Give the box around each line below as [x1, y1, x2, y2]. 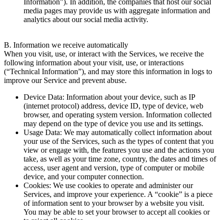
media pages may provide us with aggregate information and [24, 6, 210, 15]
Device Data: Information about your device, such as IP [24, 92, 195, 101]
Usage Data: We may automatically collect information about [24, 128, 212, 137]
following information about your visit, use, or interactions [4, 58, 184, 67]
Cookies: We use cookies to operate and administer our [24, 181, 193, 190]
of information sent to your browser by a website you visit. [24, 198, 204, 207]
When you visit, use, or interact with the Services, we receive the [4, 49, 204, 58]
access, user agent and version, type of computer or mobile [24, 163, 204, 172]
